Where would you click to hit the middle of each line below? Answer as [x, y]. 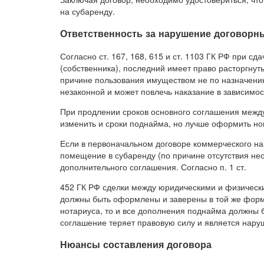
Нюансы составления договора [136, 244]
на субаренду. [88, 11]
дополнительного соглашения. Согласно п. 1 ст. [153, 166]
